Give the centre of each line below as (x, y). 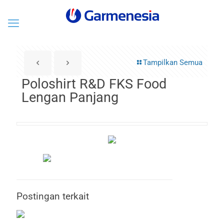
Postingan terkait (53, 196)
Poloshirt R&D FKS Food (94, 84)
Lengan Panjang (70, 97)
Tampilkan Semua (173, 62)
